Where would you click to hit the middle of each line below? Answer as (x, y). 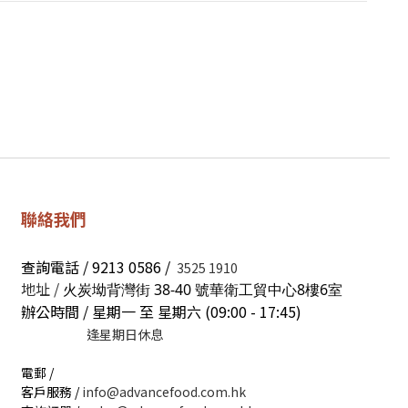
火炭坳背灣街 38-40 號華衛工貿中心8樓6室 (203, 290)
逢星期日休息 (125, 335)
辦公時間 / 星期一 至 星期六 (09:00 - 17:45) (161, 312)
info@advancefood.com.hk (164, 392)
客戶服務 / (51, 392)
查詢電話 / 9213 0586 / (97, 267)
